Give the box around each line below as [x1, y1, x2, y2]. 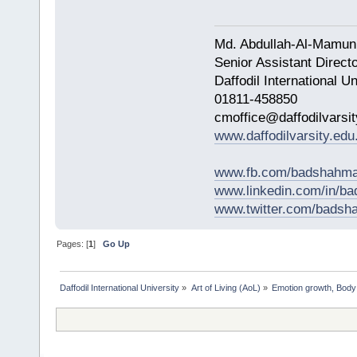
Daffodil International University [60, 282, 180, 292]
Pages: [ [57, 238, 89, 249]
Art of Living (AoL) [190, 282, 261, 292]
